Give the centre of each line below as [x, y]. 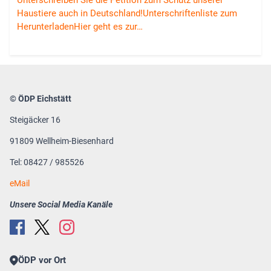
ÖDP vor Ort [42, 260]
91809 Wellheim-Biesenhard [62, 141]
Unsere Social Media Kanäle [61, 205]
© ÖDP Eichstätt [41, 99]
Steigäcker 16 [35, 120]
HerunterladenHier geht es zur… [80, 27]
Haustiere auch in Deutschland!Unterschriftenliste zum [127, 14]
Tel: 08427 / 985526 [47, 162]
